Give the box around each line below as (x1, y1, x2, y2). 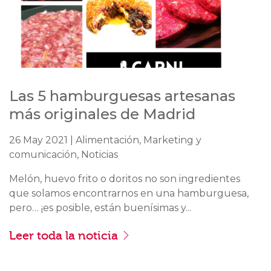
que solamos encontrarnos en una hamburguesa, (9, 187, 249, 199)
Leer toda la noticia (9, 229, 121, 243)
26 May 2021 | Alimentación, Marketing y (9, 134, 201, 146)
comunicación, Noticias (9, 148, 118, 160)
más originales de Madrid (9, 105, 195, 123)
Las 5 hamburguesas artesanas (9, 87, 235, 105)
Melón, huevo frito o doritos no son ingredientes (9, 172, 240, 184)
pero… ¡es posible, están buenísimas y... (9, 201, 191, 214)
